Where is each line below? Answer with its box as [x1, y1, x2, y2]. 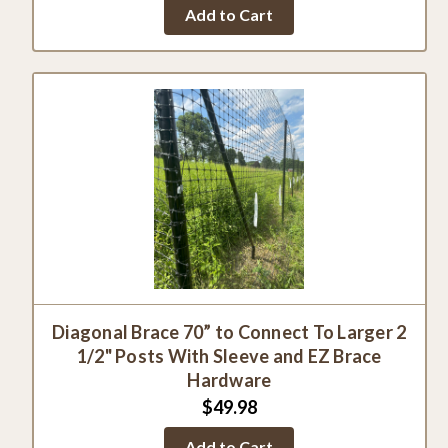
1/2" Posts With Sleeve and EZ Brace [76, 344, 382, 367]
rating [247, 9, 288, 29]
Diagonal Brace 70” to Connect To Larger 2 [52, 320, 407, 343]
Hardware [187, 368, 272, 391]
